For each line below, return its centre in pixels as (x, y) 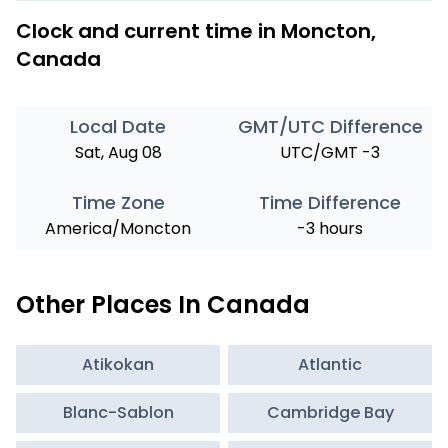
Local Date (118, 127)
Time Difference (330, 203)
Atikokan (118, 365)
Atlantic (330, 365)
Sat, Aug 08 (118, 153)
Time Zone (118, 203)
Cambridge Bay (330, 413)
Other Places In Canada (163, 305)
